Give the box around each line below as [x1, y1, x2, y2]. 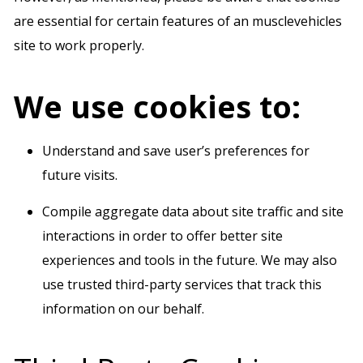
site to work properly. [14, 36, 144, 54]
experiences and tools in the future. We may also [42, 251, 337, 269]
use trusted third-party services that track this [42, 275, 322, 293]
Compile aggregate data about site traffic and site [42, 203, 344, 220]
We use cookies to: [14, 85, 301, 127]
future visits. [42, 166, 117, 184]
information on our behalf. [42, 300, 204, 318]
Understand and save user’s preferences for [42, 142, 310, 160]
